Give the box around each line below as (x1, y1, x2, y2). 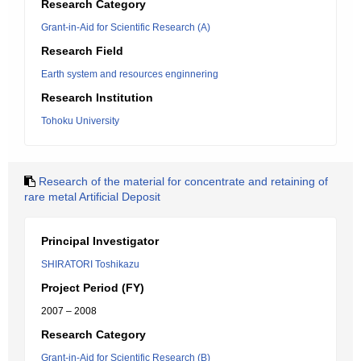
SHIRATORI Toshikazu (41, 259, 139, 270)
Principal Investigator (41, 234, 159, 247)
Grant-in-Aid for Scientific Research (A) (41, 22, 210, 33)
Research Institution (41, 91, 153, 104)
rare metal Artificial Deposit (24, 190, 160, 203)
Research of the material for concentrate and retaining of (39, 175, 328, 188)
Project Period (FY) (41, 281, 144, 294)
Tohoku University (41, 115, 119, 127)
